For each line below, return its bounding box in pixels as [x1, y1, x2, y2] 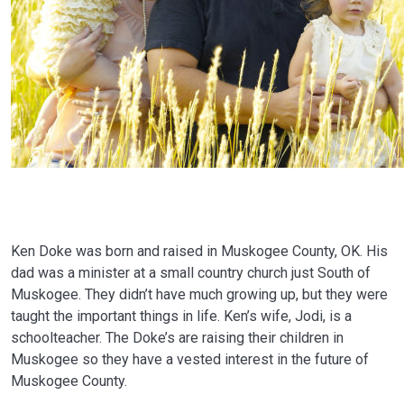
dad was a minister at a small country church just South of [11, 264, 371, 281]
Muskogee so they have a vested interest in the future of [11, 351, 369, 368]
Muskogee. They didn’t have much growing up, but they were [11, 286, 388, 303]
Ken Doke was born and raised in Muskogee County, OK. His [11, 243, 388, 260]
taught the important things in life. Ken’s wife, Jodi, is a [11, 308, 352, 325]
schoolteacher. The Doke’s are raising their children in [11, 329, 344, 346]
